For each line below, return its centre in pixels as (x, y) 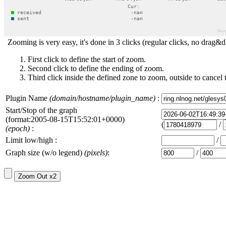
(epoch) (18, 128)
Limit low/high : (31, 140)
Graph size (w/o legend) (45, 153)
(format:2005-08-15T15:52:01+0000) (65, 119)
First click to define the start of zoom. (87, 59)
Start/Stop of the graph (41, 110)
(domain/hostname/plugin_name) (102, 98)
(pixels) (96, 153)
